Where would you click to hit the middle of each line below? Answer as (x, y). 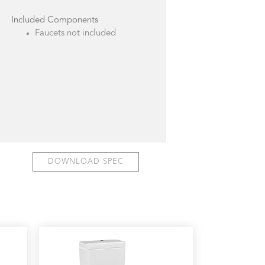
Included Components (55, 20)
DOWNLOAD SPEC (86, 162)
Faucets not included (76, 33)
